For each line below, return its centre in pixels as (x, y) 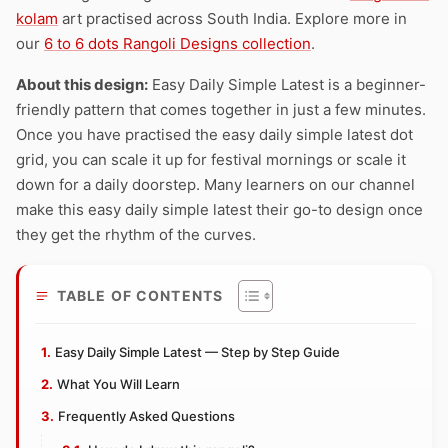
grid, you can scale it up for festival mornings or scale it (211, 159)
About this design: (82, 84)
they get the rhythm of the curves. (136, 234)
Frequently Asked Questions (146, 416)
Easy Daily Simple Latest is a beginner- (287, 84)
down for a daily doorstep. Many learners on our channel (215, 184)
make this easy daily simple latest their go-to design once (219, 209)
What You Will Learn (118, 384)
